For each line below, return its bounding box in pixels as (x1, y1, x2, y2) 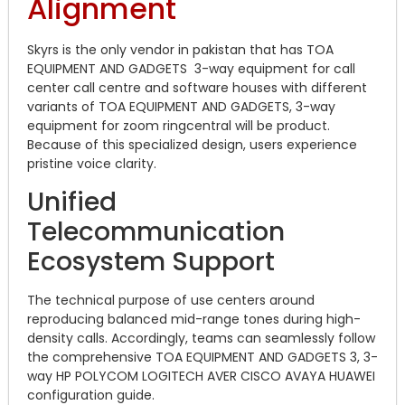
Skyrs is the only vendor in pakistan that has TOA (27, 41, 334, 60)
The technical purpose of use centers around (27, 290, 315, 309)
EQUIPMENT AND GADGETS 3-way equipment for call (27, 60, 355, 79)
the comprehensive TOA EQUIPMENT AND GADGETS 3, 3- (27, 347, 378, 366)
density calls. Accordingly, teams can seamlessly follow (27, 328, 375, 347)
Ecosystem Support (27, 243, 275, 279)
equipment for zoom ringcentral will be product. (27, 117, 330, 136)
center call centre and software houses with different (27, 79, 367, 98)
